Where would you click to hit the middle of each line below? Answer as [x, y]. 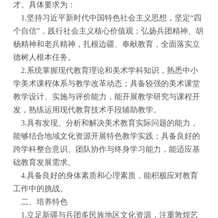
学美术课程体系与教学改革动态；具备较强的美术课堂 [107, 84]
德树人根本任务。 [45, 57]
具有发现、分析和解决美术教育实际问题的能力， [113, 123]
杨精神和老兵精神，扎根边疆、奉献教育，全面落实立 [107, 44]
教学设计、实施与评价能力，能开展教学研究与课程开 [107, 97]
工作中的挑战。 [41, 189]
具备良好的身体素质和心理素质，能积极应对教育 [113, 176]
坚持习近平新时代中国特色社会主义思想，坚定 [109, 18]
